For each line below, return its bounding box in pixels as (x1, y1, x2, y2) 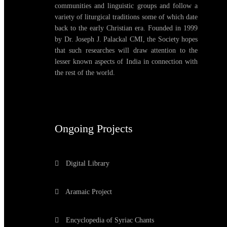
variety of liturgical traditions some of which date (55, 13, 198, 21)
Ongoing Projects (55, 122, 133, 135)
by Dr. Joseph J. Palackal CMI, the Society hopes (55, 35, 198, 44)
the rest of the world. (55, 69, 115, 77)
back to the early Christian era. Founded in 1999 (55, 24, 198, 32)
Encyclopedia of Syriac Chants (64, 216, 154, 224)
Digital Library (64, 160, 109, 168)
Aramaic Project (64, 188, 112, 196)
